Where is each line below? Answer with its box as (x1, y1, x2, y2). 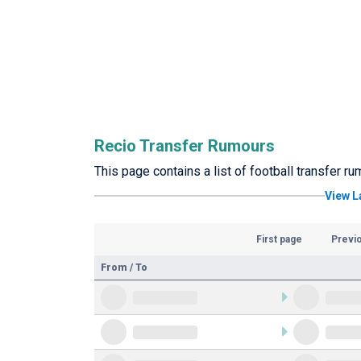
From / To (101, 262, 147, 273)
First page (255, 234, 302, 245)
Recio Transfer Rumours (94, 136, 275, 156)
